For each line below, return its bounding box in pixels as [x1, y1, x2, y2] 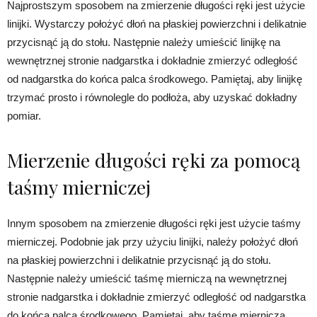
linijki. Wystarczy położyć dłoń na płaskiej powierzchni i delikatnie [7, 17, 306, 30]
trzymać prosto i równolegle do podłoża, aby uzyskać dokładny [7, 91, 297, 103]
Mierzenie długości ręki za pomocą [7, 146, 300, 173]
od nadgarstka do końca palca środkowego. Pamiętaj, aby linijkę [7, 72, 302, 85]
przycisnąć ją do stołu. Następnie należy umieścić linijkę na [7, 35, 280, 48]
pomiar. [7, 109, 41, 122]
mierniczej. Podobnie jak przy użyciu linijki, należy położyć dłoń [7, 235, 298, 248]
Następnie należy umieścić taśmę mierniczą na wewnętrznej [7, 272, 287, 284]
